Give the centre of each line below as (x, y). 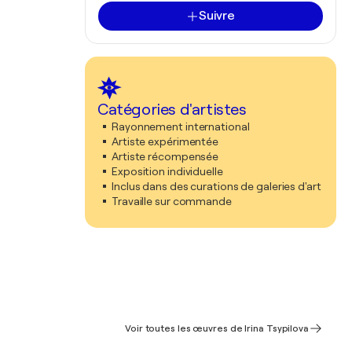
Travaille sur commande (172, 201)
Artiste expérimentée (165, 141)
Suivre (217, 16)
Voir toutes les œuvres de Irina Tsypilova (217, 328)
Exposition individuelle (167, 171)
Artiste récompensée (165, 156)
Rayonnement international (181, 126)
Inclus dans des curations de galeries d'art (216, 186)
